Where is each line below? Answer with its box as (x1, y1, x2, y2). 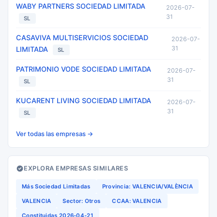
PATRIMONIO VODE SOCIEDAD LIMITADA (16, 65, 151, 73)
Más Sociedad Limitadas (22, 183, 91, 190)
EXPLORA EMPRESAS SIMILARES (24, 165, 128, 172)
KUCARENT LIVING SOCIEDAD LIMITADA (16, 96, 151, 105)
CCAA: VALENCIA (112, 198, 162, 204)
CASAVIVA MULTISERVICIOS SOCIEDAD (16, 33, 148, 42)
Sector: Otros (62, 198, 101, 204)
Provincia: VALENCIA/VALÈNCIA (102, 183, 193, 190)
